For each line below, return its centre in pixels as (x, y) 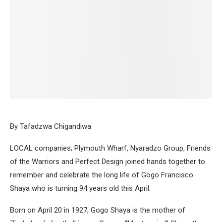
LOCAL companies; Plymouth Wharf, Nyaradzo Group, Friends (110, 148)
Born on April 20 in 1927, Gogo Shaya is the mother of (98, 210)
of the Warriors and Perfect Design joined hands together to (108, 162)
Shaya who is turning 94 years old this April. (80, 188)
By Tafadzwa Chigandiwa (51, 126)
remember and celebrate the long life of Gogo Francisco (102, 175)
